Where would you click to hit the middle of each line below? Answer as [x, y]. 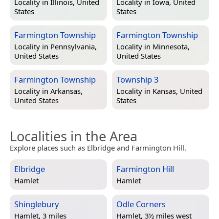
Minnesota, [171, 46]
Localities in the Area [74, 136]
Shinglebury [36, 204]
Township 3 [137, 79]
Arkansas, [66, 91]
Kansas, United [177, 91]
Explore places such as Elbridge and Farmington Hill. [98, 147]
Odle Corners [141, 204]
